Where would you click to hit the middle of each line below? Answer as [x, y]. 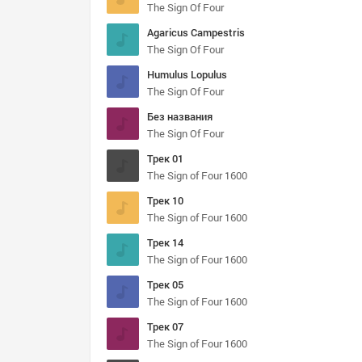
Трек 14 [165, 242]
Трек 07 [165, 326]
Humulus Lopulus [187, 74]
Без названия [180, 116]
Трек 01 [165, 158]
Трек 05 [165, 284]
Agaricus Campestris [196, 32]
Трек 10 [165, 200]
